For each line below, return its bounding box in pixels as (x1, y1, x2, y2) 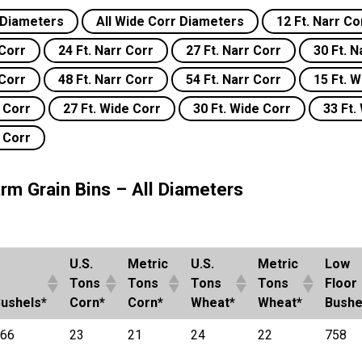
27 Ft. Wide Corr (63, 100, 161, 116)
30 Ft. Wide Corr (193, 100, 291, 116)
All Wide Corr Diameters (96, 13, 244, 29)
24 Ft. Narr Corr (58, 42, 154, 58)
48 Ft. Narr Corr (58, 71, 154, 87)
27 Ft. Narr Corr (186, 42, 281, 58)
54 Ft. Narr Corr (186, 71, 281, 87)
